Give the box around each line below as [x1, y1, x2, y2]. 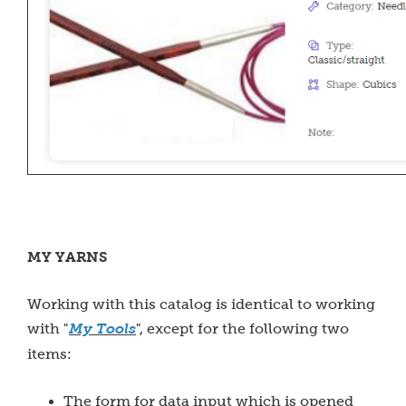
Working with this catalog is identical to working [27, 296, 375, 312]
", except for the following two [136, 321, 349, 336]
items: [27, 346, 72, 362]
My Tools [69, 321, 136, 337]
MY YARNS [27, 248, 108, 266]
